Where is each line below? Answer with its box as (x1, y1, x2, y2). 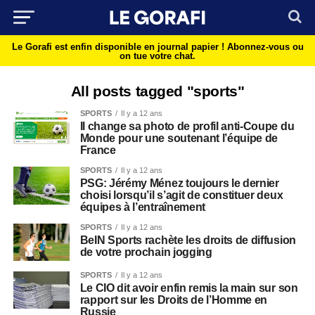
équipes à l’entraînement (79, 201, 205, 213)
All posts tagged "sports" (70, 83, 245, 99)
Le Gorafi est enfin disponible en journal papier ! (11, 41, 227, 52)
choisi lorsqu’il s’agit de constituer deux (79, 189, 283, 201)
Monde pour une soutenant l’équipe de (79, 132, 278, 144)
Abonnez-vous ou (226, 41, 304, 52)
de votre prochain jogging (79, 246, 212, 258)
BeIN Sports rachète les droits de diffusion (79, 234, 296, 246)
